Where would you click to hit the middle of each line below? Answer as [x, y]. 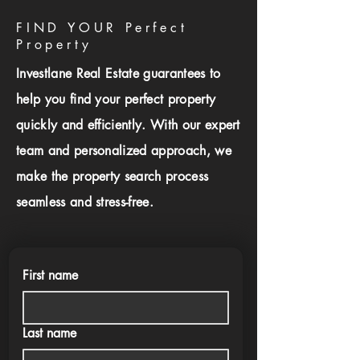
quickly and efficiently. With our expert [128, 125]
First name [50, 275]
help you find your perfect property [116, 99]
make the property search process [112, 176]
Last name [49, 333]
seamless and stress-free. [85, 202]
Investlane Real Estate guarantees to [119, 74]
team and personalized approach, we [124, 151]
